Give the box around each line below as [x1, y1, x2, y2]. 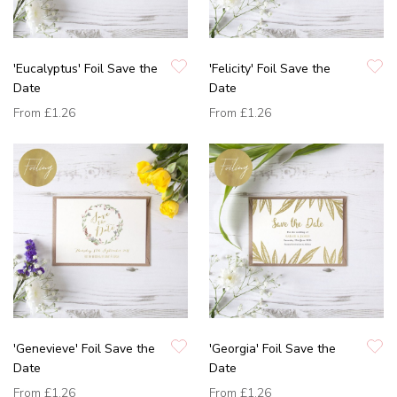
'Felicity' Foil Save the [209, 59, 331, 77]
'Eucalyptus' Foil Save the [13, 59, 158, 77]
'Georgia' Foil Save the [209, 339, 336, 357]
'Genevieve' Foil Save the [13, 339, 155, 357]
